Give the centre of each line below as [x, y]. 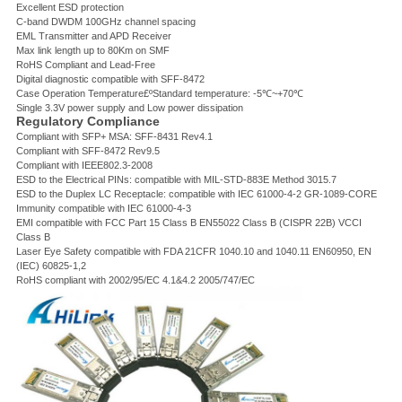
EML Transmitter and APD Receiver [93, 36]
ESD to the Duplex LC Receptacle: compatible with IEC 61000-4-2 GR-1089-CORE [196, 194]
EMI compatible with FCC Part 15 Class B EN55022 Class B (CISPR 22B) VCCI [188, 223]
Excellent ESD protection [70, 8]
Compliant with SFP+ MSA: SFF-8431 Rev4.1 [114, 137]
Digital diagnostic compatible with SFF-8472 [110, 79]
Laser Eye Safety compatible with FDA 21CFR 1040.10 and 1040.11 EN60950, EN [193, 252]
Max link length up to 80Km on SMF [92, 51]
